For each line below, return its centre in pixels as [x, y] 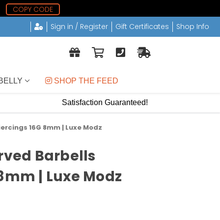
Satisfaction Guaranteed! [105, 102]
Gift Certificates [142, 27]
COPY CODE [32, 9]
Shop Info [192, 27]
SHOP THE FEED [85, 81]
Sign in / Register [79, 27]
